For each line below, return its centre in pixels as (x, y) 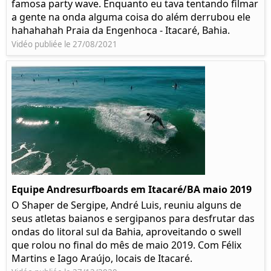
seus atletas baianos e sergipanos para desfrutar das (133, 219)
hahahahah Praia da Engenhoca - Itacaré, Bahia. (121, 31)
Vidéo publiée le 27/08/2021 (64, 44)
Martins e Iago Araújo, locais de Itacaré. (102, 259)
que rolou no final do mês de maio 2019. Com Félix (126, 245)
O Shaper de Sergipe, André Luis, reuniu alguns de (126, 205)
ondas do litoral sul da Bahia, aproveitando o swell (126, 232)
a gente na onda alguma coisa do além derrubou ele (131, 17)
